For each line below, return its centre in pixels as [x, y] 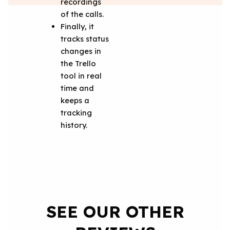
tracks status [85, 39]
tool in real [81, 75]
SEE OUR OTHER [115, 211]
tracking [76, 112]
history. [74, 125]
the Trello [79, 63]
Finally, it [78, 26]
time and [78, 88]
